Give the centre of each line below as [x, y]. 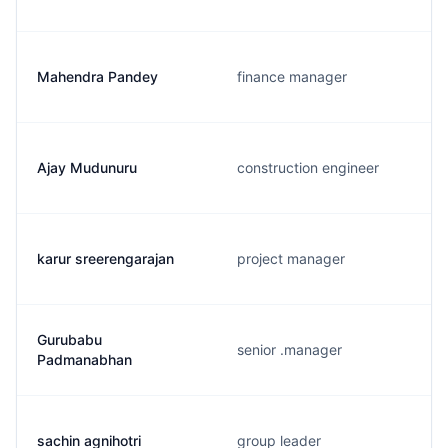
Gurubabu [69, 339]
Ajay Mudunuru [87, 167]
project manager [291, 258]
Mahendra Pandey [97, 76]
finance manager [292, 76]
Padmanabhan [84, 359]
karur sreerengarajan [105, 258]
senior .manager [289, 349]
